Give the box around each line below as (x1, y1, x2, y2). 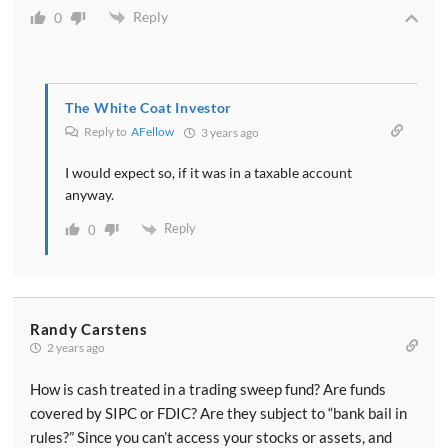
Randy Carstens (30, 320, 148, 339)
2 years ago (45, 340, 105, 356)
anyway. (65, 186, 114, 204)
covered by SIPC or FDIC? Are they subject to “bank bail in (30, 404, 407, 423)
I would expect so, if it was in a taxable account (65, 164, 352, 182)
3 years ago (199, 125, 259, 141)
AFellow (131, 124, 174, 140)
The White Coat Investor (65, 99, 233, 117)
